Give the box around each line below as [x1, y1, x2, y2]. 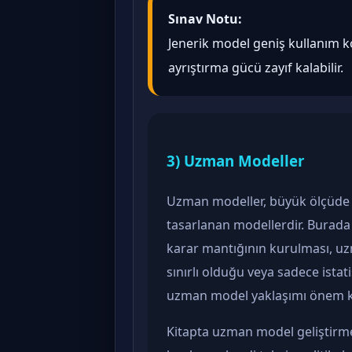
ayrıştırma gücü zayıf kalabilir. [168, 58, 343, 76]
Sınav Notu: [168, 9, 242, 27]
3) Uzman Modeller [167, 150, 304, 170]
